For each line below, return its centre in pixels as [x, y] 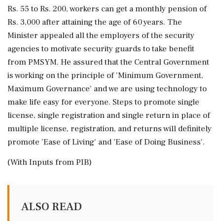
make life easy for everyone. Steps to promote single [103, 102]
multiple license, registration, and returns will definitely [110, 129]
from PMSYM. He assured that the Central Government [108, 62]
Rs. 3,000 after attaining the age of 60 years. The [95, 22]
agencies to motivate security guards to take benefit [101, 49]
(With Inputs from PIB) [50, 162]
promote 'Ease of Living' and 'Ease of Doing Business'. [106, 142]
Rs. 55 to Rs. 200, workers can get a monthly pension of [107, 9]
